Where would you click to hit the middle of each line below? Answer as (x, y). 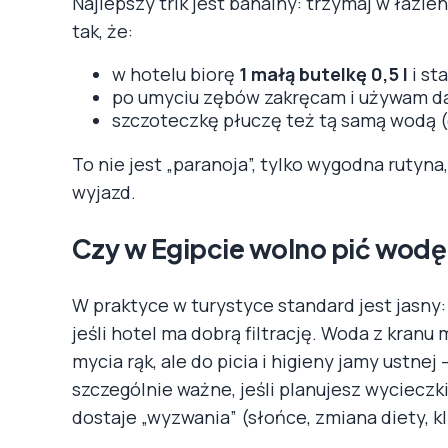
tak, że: (102, 30)
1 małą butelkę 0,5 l (323, 73)
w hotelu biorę (175, 73)
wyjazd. (104, 191)
